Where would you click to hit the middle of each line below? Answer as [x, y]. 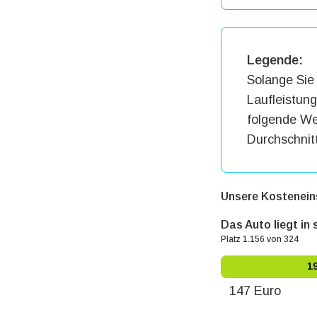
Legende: [275, 60]
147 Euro [255, 290]
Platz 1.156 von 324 [260, 239]
